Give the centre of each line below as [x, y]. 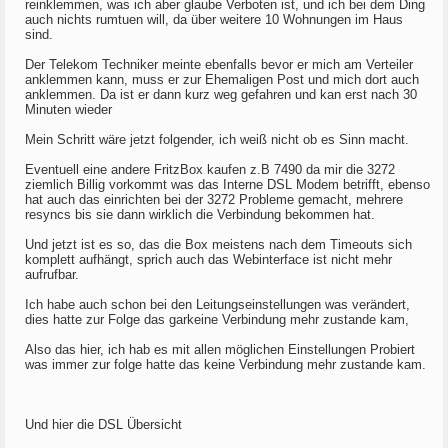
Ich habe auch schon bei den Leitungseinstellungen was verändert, [217, 304]
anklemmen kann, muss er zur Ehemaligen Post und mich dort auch [222, 79]
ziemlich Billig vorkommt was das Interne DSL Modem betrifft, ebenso [227, 184]
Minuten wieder [68, 109]
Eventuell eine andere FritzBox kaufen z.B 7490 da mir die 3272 [210, 169]
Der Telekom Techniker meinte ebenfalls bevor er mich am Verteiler [219, 64]
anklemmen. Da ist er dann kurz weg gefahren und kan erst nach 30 [221, 94]
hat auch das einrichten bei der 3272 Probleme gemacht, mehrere [214, 199]
